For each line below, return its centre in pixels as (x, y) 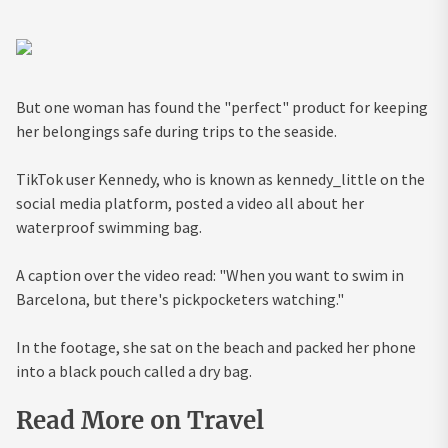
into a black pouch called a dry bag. (134, 371)
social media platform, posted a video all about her (190, 203)
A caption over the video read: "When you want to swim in (210, 275)
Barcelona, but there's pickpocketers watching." (180, 299)
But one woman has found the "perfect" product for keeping (222, 107)
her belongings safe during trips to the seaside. (176, 131)
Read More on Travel (140, 421)
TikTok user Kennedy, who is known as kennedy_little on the (220, 179)
